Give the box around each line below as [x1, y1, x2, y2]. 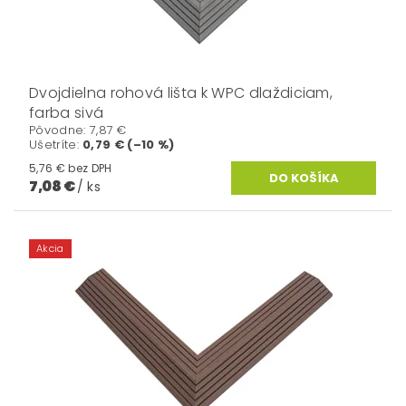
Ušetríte [29, 135, 77, 153]
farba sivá [29, 101, 104, 123]
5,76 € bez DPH [68, 159, 112, 176]
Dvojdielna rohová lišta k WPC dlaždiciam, [29, 82, 333, 103]
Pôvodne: [29, 121, 90, 139]
